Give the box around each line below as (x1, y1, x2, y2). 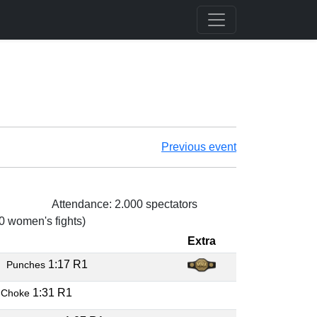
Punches (6, 259, 48, 270)
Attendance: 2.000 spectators (52, 198, 197, 210)
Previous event (161, 141, 236, 153)
